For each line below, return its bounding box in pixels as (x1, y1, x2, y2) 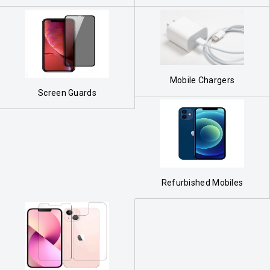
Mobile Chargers (169, 75, 235, 86)
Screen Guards (38, 87, 96, 98)
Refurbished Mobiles (161, 178, 243, 188)
